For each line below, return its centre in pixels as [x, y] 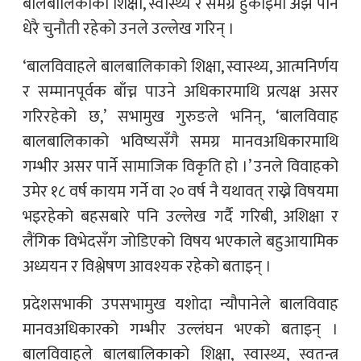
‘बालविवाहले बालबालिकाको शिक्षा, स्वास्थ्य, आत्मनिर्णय [180, 67]
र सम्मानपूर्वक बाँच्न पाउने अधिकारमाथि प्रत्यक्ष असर [180, 92]
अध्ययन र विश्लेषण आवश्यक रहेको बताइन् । [147, 267]
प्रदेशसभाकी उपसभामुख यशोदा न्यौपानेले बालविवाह [180, 305]
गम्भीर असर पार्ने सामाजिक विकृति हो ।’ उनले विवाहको [180, 167]
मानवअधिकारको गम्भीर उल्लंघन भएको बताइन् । [180, 330]
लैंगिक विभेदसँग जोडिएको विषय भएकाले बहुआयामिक [180, 242]
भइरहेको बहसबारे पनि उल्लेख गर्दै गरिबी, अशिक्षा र [180, 217]
